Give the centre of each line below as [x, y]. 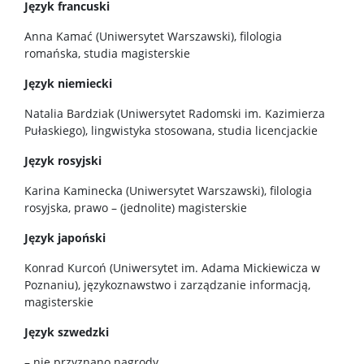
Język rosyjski [63, 160]
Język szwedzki [67, 332]
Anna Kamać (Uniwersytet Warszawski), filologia [153, 36]
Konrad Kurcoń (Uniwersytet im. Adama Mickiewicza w [172, 268]
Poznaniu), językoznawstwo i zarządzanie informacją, [167, 285]
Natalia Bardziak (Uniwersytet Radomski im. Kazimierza [175, 113]
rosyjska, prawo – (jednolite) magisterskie [137, 208]
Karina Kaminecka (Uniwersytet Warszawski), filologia [168, 191]
